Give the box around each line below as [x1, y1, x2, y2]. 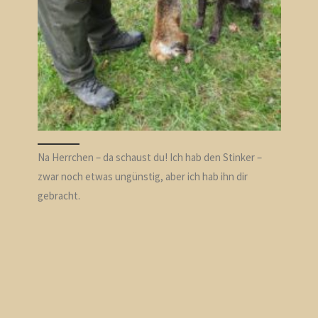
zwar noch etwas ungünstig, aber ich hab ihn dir [37, 170, 248, 184]
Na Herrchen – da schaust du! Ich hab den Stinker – [37, 150, 262, 165]
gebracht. [37, 189, 80, 203]
